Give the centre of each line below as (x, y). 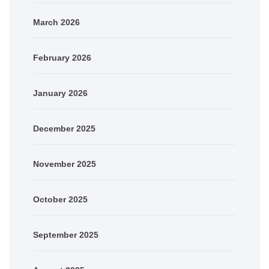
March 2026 (56, 22)
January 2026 (60, 93)
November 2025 (65, 164)
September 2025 (66, 234)
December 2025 (64, 128)
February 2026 (62, 57)
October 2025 (60, 199)
